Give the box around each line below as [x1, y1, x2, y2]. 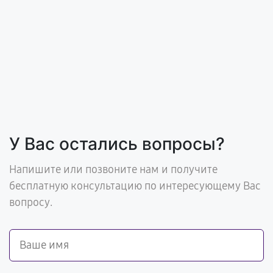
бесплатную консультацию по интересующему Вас [9, 179, 261, 193]
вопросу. [9, 196, 52, 209]
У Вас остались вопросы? [9, 133, 225, 154]
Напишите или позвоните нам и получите [9, 163, 218, 176]
